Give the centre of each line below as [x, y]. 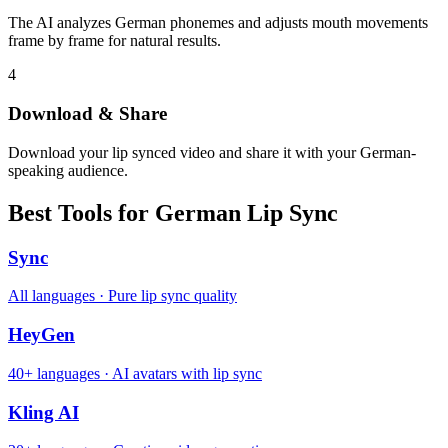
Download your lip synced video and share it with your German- [212, 152]
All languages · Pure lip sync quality [122, 296]
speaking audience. [68, 170]
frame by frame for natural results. [114, 41]
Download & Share [87, 114]
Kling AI [43, 412]
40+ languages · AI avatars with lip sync [135, 373]
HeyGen [41, 335]
